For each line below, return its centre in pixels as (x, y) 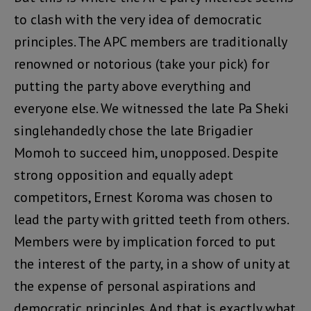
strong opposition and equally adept (124, 175)
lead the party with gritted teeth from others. (151, 220)
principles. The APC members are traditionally (150, 42)
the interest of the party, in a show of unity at (152, 264)
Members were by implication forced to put (145, 242)
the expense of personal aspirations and (135, 286)
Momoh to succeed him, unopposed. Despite (146, 153)
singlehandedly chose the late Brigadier (133, 131)
